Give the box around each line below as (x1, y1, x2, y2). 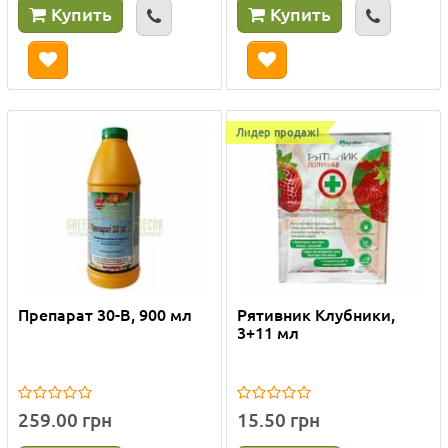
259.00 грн (18, 406, 112, 432)
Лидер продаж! (236, 122, 319, 140)
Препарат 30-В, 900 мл (18, 302, 192, 325)
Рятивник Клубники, (237, 302, 395, 325)
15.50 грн (237, 406, 320, 432)
